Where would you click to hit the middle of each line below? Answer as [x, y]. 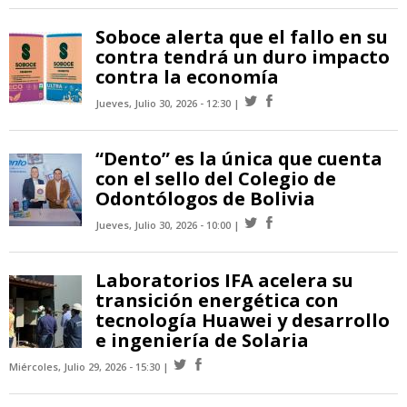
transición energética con [217, 301]
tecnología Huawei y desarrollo [243, 321]
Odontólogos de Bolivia [205, 199]
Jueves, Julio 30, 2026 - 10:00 [163, 225]
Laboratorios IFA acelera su [224, 281]
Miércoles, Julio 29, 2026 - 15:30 [84, 367]
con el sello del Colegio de [216, 179]
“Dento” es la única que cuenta [239, 159]
